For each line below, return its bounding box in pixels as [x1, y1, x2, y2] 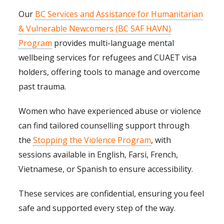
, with [151, 134, 171, 146]
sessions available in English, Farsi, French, [18, 149, 178, 160]
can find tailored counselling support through [18, 120, 190, 131]
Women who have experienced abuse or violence [18, 105, 201, 117]
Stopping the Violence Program [33, 134, 151, 146]
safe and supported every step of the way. [18, 202, 176, 214]
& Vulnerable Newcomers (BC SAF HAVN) [18, 23, 171, 34]
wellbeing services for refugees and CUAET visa [18, 52, 197, 63]
